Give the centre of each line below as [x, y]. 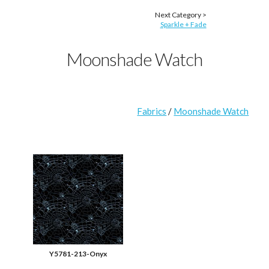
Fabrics [152, 111]
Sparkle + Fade [183, 24]
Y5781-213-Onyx [78, 253]
